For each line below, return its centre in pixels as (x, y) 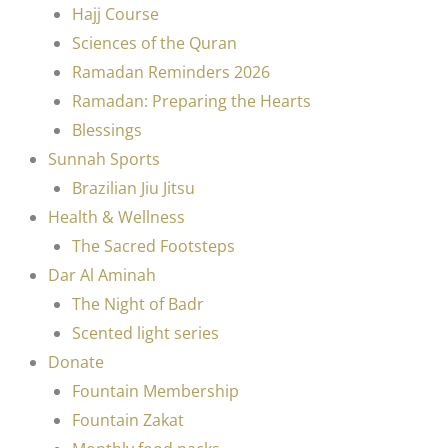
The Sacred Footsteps (153, 245)
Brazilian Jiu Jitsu (133, 187)
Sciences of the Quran (154, 42)
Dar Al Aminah (102, 274)
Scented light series (145, 332)
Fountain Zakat (128, 419)
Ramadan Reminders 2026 (171, 71)
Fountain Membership (155, 390)
